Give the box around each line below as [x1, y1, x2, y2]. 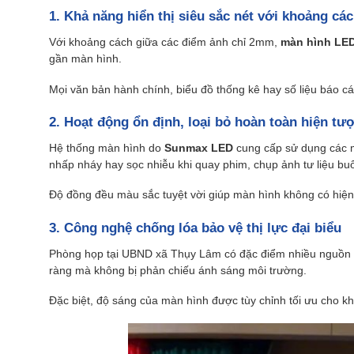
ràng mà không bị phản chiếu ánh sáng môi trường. [49, 264, 307, 277]
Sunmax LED [164, 141, 233, 154]
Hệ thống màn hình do [49, 141, 164, 154]
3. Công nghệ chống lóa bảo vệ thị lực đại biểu [49, 220, 341, 236]
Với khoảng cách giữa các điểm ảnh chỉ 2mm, [49, 36, 281, 48]
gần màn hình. [49, 52, 122, 65]
